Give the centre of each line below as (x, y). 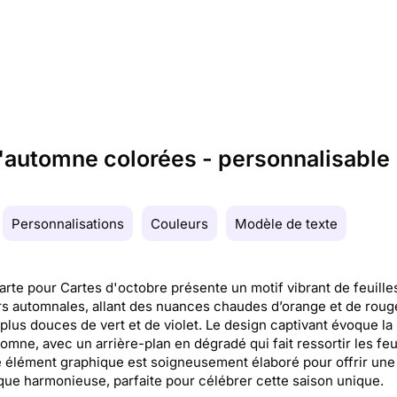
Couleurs (179, 224)
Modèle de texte (286, 224)
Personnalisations (68, 224)
